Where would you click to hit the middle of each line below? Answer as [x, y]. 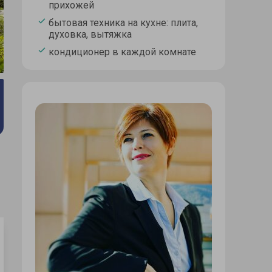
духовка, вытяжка [90, 35]
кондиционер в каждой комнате [122, 52]
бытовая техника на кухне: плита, [123, 23]
